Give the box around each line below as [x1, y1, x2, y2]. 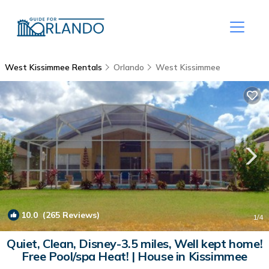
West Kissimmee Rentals [5, 62, 104, 73]
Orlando [113, 62, 144, 73]
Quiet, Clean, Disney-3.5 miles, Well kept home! [6, 236, 263, 251]
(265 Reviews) [38, 210, 100, 220]
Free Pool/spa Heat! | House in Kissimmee [22, 249, 247, 264]
